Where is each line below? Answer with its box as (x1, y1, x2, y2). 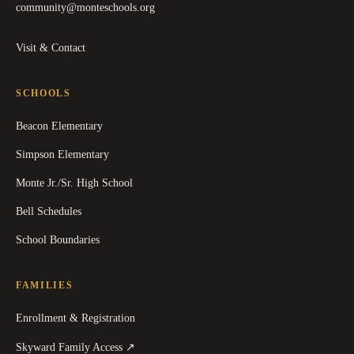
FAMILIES (16, 280, 73, 291)
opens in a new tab (138, 340, 221, 352)
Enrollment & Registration (16, 312, 135, 324)
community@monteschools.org (16, 2, 155, 13)
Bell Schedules (16, 205, 81, 217)
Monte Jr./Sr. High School (16, 177, 133, 189)
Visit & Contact (16, 42, 85, 54)
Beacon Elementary (16, 120, 103, 132)
